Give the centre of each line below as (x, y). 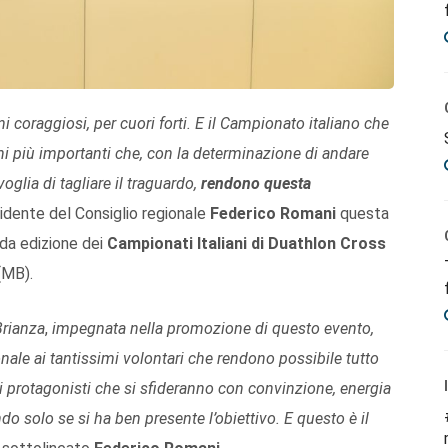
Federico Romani (273, 213)
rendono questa (256, 183)
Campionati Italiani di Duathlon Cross (246, 243)
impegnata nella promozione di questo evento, (213, 328)
